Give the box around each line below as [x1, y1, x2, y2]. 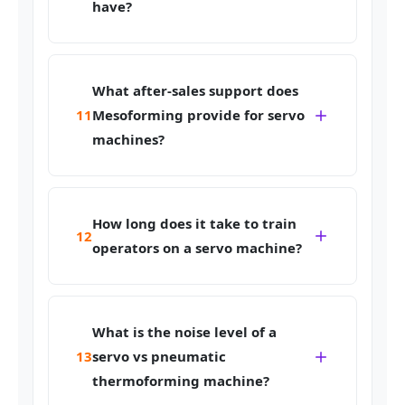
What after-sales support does [92, 81, 298, 100]
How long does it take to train [92, 214, 297, 233]
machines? [92, 130, 165, 149]
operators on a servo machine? [92, 239, 302, 258]
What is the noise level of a [92, 323, 277, 342]
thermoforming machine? [92, 372, 269, 391]
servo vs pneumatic [92, 347, 226, 366]
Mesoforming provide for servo [92, 106, 305, 125]
